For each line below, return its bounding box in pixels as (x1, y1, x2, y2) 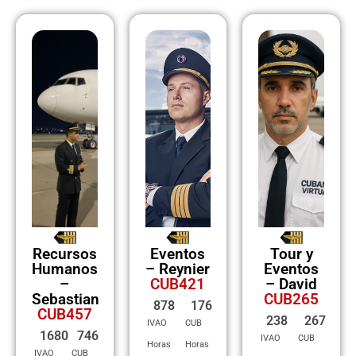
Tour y (269, 244, 313, 263)
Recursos (32, 244, 97, 263)
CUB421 (150, 274, 206, 293)
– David (265, 274, 318, 293)
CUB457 (37, 304, 92, 323)
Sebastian (32, 289, 99, 308)
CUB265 (264, 289, 319, 308)
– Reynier (145, 259, 211, 278)
